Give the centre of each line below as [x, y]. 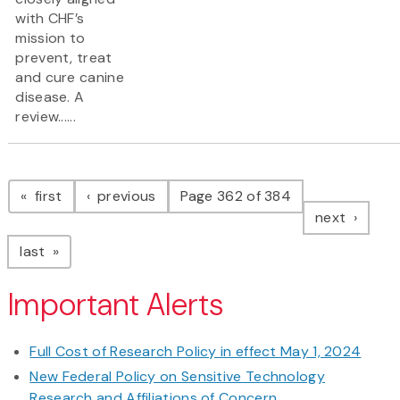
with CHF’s [50, 19]
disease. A [50, 97]
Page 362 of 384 [236, 196]
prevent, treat [64, 58]
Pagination [79, 178]
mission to [50, 38]
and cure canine [70, 78]
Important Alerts [116, 305]
